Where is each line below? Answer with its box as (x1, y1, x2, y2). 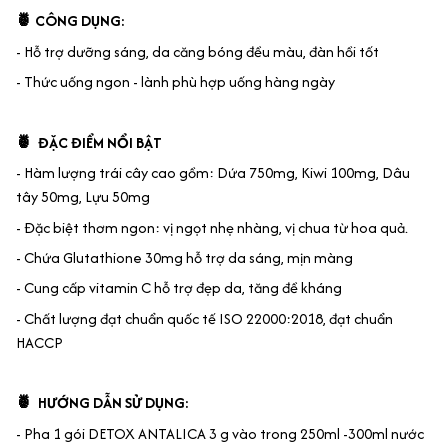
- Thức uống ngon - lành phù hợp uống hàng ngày (16, 70, 335, 92)
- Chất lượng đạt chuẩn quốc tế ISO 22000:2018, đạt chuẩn (16, 307, 393, 329)
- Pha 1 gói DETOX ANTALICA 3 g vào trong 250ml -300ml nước (16, 422, 424, 444)
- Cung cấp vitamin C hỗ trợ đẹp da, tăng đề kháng (16, 277, 342, 299)
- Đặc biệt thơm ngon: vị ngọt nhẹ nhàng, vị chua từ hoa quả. (16, 216, 408, 238)
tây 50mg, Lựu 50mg (16, 186, 150, 208)
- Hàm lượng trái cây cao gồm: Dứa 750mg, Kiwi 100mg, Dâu (16, 162, 410, 184)
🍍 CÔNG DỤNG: (16, 10, 125, 32)
